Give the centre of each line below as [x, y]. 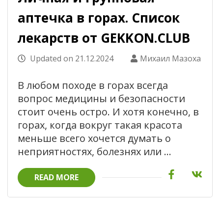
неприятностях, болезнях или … [95, 151]
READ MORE [56, 177]
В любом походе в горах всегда [93, 85]
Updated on [52, 58]
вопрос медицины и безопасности [101, 98]
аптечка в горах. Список [99, 17]
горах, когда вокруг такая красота [100, 125]
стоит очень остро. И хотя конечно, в [108, 111]
